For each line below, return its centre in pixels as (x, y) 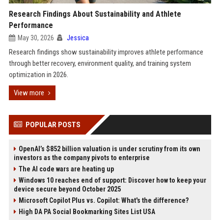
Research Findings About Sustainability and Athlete (95, 14)
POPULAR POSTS (53, 125)
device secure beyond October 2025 (67, 189)
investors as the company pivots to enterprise (82, 158)
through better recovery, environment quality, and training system (100, 63)
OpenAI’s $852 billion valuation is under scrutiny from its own (109, 149)
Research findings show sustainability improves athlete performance (106, 52)
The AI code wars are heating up (66, 169)
